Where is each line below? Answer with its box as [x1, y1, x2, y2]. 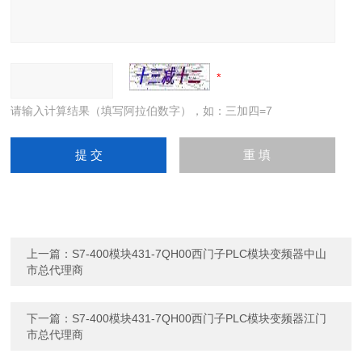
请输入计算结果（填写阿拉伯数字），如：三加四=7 [11, 104, 273, 117]
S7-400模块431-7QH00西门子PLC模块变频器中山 [72, 247, 327, 260]
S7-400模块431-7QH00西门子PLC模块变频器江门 [72, 312, 327, 325]
